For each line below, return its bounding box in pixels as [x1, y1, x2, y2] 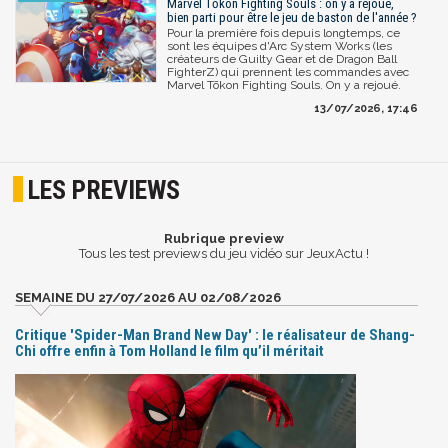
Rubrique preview [164, 231, 284, 247]
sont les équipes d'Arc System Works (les [167, 38, 392, 53]
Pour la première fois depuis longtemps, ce [167, 25, 400, 40]
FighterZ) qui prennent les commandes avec [167, 64, 409, 79]
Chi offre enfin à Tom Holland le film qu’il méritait [15, 341, 324, 360]
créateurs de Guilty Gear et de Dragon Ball [167, 51, 397, 66]
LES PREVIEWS [28, 175, 181, 206]
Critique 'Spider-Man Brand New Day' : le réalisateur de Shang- [15, 325, 415, 344]
